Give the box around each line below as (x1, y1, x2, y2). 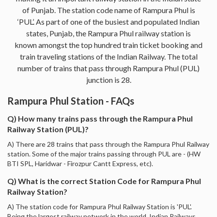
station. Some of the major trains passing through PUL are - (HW (7, 149, 201, 158)
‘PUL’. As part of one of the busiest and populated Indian (17, 16, 200, 26)
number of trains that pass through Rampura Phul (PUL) (17, 63, 200, 73)
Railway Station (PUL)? (7, 124, 89, 134)
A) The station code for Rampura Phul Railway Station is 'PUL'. (7, 202, 192, 211)
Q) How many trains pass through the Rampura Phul (7, 113, 193, 123)
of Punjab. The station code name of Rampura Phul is (22, 5, 195, 15)
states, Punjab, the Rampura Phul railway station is (26, 28, 191, 38)
